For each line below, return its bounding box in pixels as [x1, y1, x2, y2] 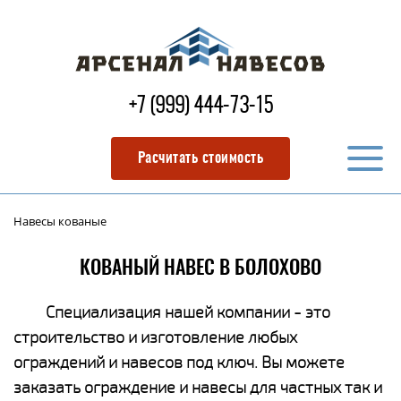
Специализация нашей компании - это [46, 302, 330, 322]
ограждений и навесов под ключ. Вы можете [13, 352, 345, 372]
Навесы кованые [13, 213, 107, 229]
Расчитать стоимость [137, 151, 264, 166]
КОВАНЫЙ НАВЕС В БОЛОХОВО [80, 259, 321, 278]
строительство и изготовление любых [13, 327, 297, 347]
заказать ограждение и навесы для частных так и [13, 377, 382, 397]
